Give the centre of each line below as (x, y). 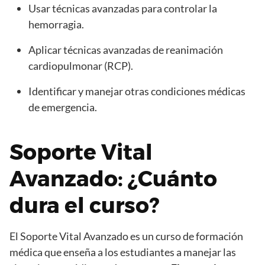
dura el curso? (84, 206)
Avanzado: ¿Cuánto (113, 179)
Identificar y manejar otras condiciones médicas (137, 91)
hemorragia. (56, 25)
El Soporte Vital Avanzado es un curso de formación (126, 236)
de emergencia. (63, 107)
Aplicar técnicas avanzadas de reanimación (126, 50)
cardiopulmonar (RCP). (81, 66)
